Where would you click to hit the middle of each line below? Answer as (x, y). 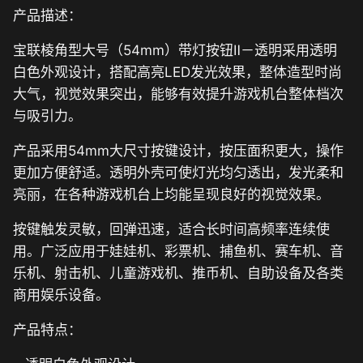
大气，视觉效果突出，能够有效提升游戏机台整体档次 (178, 94)
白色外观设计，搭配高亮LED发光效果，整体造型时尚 (177, 72)
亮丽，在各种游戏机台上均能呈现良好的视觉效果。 (171, 194)
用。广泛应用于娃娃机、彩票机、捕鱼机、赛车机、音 (178, 251)
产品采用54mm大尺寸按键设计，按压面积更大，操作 (178, 151)
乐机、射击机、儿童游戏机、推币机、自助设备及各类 (178, 273)
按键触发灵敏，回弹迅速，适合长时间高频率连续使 (171, 229)
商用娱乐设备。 (61, 295)
